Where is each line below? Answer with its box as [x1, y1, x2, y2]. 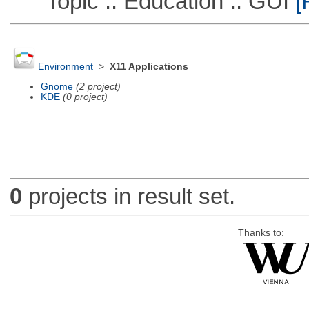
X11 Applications [109, 61, 188, 72]
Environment [37, 61, 93, 72]
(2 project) [75, 81, 121, 92]
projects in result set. [21, 183, 235, 210]
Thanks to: [237, 227, 284, 238]
